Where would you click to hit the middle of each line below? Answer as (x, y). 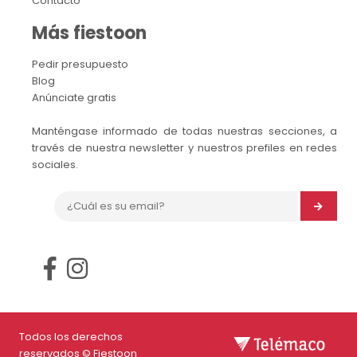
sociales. (55, 164)
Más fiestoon (89, 33)
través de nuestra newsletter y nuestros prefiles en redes (184, 147)
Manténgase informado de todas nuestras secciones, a (184, 131)
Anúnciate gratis (74, 97)
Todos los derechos (71, 336)
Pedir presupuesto (80, 64)
